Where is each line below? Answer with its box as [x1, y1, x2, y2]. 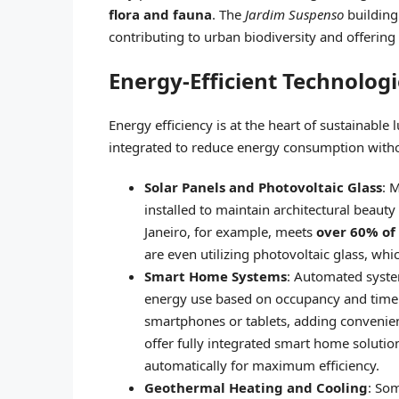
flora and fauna [109, 4, 212, 23]
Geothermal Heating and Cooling [144, 378, 368, 396]
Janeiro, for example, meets [144, 222, 316, 240]
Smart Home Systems [144, 266, 287, 285]
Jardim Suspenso [245, 4, 344, 23]
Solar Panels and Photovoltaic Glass [144, 177, 382, 196]
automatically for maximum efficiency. [144, 355, 379, 374]
